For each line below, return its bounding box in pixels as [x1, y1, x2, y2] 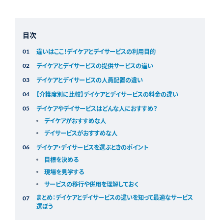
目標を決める [44, 155, 79, 165]
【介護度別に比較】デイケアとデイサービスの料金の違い [36, 90, 178, 99]
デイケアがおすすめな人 [44, 116, 106, 126]
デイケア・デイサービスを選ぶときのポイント [36, 143, 148, 152]
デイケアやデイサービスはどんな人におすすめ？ [36, 104, 157, 113]
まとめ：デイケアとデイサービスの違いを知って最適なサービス [36, 193, 193, 202]
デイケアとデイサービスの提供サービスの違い [36, 61, 153, 71]
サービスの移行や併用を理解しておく [44, 180, 138, 189]
